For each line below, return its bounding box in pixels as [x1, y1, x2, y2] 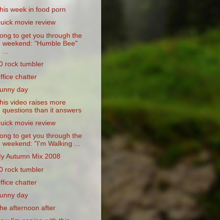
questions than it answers [2, 107, 82, 114]
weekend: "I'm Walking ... [2, 140, 80, 148]
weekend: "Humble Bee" [2, 39, 78, 47]
